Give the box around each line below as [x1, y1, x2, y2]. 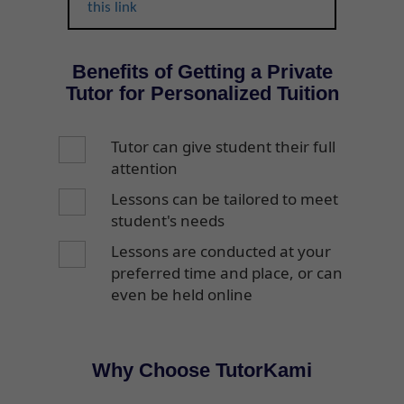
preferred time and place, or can [111, 262, 343, 283]
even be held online [111, 283, 252, 305]
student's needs [111, 209, 225, 231]
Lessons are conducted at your [111, 240, 331, 262]
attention [111, 157, 178, 179]
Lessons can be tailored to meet [111, 188, 338, 209]
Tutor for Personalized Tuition [65, 81, 339, 105]
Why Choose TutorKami [92, 358, 312, 381]
